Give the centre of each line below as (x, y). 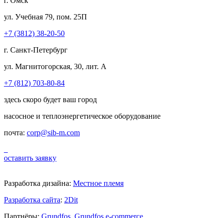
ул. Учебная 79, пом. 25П (45, 17)
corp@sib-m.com (53, 132)
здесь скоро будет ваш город (50, 99)
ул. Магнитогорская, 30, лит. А (55, 66)
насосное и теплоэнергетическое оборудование (82, 116)
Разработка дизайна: (38, 183)
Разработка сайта (32, 200)
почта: (15, 132)
